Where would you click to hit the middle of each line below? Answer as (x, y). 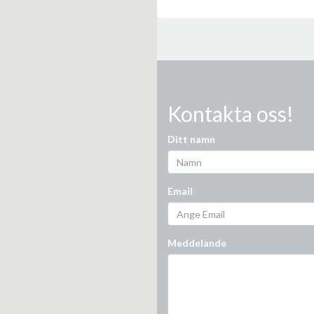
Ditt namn (191, 139)
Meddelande (197, 243)
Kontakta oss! (231, 114)
